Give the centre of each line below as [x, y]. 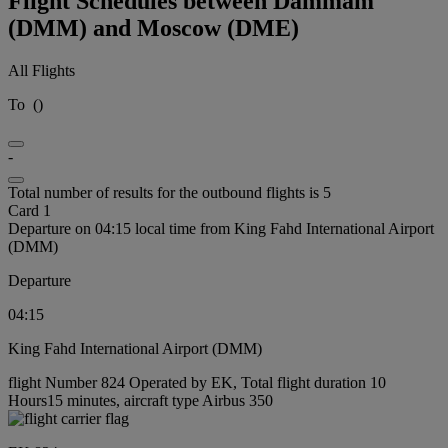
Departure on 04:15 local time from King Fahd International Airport [221, 228]
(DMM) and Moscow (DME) [153, 27]
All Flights [41, 70]
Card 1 [29, 210]
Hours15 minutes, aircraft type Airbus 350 [140, 400]
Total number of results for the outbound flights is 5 [169, 192]
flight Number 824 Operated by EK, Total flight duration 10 [197, 382]
